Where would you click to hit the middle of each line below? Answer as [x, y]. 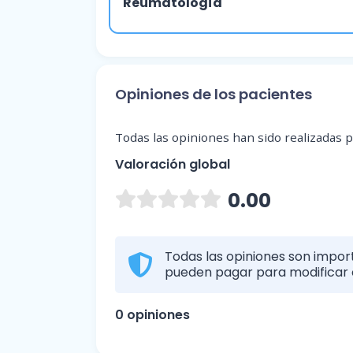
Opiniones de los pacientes [214, 94]
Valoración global [173, 164]
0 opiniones [152, 314]
